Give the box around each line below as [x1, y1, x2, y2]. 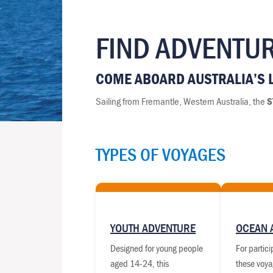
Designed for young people [110, 242, 203, 255]
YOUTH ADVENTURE [110, 220, 196, 236]
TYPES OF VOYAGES [96, 143, 225, 166]
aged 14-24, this [110, 257, 169, 270]
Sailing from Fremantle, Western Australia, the [96, 94, 267, 108]
